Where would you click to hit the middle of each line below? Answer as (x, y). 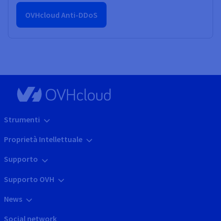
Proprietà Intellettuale (43, 139)
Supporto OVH (29, 179)
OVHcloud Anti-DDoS (61, 15)
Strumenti (22, 120)
